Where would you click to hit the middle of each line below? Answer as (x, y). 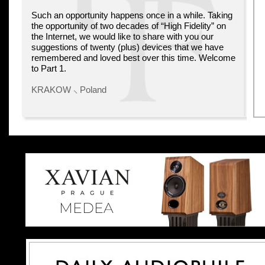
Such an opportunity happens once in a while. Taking (132, 15)
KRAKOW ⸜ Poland (69, 90)
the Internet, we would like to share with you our (122, 37)
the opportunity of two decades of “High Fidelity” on (129, 26)
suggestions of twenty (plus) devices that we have (127, 47)
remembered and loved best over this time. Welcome (133, 58)
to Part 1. (49, 69)
